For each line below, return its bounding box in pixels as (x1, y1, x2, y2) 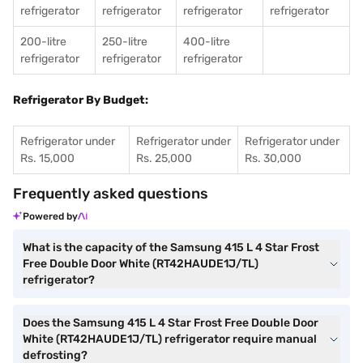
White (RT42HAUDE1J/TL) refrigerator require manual (23, 332, 317, 346)
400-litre (183, 35, 230, 49)
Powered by (23, 211, 78, 222)
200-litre (20, 35, 66, 49)
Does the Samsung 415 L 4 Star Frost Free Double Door (23, 316, 318, 330)
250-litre (102, 35, 147, 49)
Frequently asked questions (13, 185, 208, 203)
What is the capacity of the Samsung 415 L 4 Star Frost (23, 241, 319, 254)
